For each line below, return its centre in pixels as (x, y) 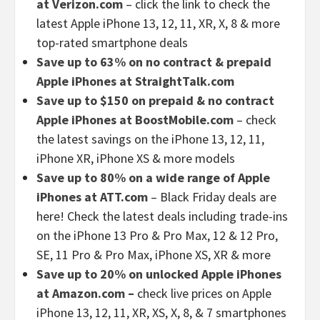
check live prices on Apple (204, 293)
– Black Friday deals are (214, 196)
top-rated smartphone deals (112, 42)
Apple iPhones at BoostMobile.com (135, 119)
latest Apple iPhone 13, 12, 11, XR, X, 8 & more (158, 23)
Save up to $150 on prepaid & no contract (155, 100)
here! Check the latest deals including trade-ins (162, 216)
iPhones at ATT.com (92, 196)
